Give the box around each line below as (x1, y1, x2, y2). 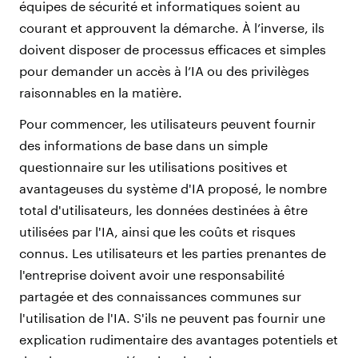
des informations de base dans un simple (19, 137, 268, 153)
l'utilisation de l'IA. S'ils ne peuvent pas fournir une (19, 309, 325, 325)
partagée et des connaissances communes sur (19, 288, 301, 304)
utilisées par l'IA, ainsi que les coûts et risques (19, 223, 296, 239)
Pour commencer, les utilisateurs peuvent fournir (19, 115, 316, 131)
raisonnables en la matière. (19, 84, 182, 100)
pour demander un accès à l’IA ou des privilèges (19, 62, 309, 78)
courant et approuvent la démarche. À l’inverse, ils (19, 19, 324, 35)
